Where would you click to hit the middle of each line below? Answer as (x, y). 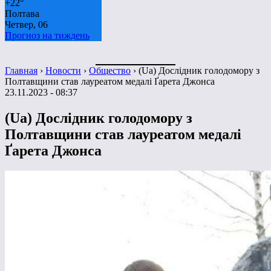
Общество (110, 70)
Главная (21, 70)
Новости (63, 70)
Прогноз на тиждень (47, 35)
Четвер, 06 (26, 24)
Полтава (22, 13)
